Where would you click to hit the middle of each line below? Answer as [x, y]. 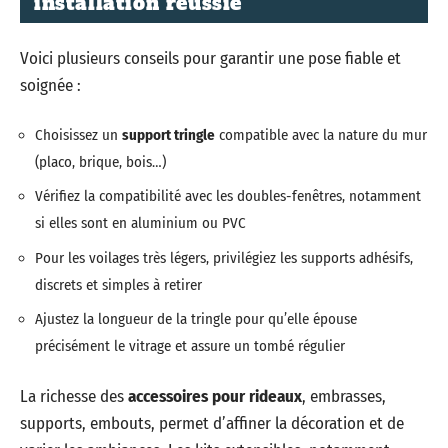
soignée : [50, 86]
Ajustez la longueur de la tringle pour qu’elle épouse [196, 319]
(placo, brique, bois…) [100, 161]
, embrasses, [344, 396]
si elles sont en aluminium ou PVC [140, 223]
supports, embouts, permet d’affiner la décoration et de [212, 423]
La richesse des [74, 396]
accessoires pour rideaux [215, 396]
